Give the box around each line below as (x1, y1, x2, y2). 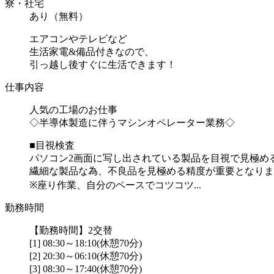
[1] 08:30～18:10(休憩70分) (29, 237, 142, 248)
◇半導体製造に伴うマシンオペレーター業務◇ (29, 117, 235, 128)
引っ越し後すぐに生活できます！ (29, 59, 176, 70)
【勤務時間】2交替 (29, 224, 113, 235)
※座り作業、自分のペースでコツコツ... (29, 179, 201, 190)
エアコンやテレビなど (29, 33, 127, 44)
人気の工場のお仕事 (29, 104, 117, 115)
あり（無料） (29, 10, 88, 21)
